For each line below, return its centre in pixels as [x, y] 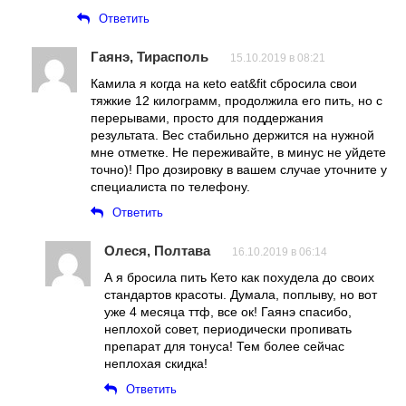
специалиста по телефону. [170, 186]
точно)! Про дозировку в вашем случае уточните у [239, 169]
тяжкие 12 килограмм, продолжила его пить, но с [237, 100]
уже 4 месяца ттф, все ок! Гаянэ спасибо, [228, 311]
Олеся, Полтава [157, 250]
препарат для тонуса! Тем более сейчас [224, 346]
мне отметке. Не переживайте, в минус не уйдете [238, 152]
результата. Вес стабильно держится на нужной [232, 135]
